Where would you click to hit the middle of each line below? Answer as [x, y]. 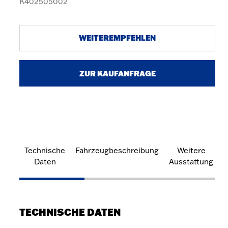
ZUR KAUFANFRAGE [117, 73]
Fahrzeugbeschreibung [117, 150]
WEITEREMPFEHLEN [117, 38]
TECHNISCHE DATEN [70, 212]
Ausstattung [191, 162]
